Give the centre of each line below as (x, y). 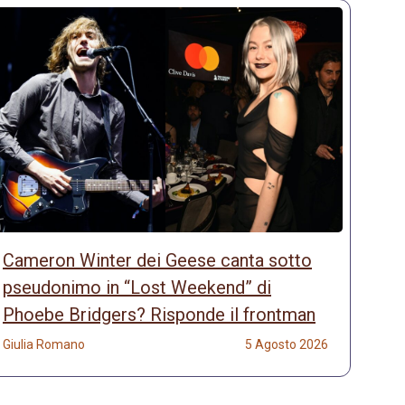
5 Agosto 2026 (287, 345)
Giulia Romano (44, 345)
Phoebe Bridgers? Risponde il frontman (159, 315)
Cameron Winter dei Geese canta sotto (157, 261)
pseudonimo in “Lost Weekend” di (137, 288)
